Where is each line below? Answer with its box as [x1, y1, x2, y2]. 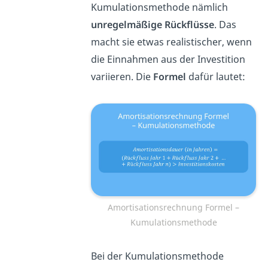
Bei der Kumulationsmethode [91, 249, 224, 263]
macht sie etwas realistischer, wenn [91, 35, 252, 49]
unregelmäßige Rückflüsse [91, 18, 215, 32]
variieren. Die [91, 70, 154, 84]
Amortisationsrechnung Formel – [108, 202, 240, 214]
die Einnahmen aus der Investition [91, 53, 246, 66]
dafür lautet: [186, 70, 246, 84]
